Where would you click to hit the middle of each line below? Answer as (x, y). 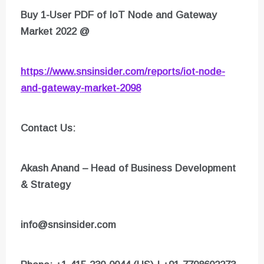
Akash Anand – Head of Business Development (128, 169)
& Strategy (46, 185)
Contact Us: (48, 128)
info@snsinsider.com (68, 225)
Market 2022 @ (55, 32)
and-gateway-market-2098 (81, 88)
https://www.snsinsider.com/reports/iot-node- (123, 72)
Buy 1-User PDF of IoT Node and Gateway (119, 15)
